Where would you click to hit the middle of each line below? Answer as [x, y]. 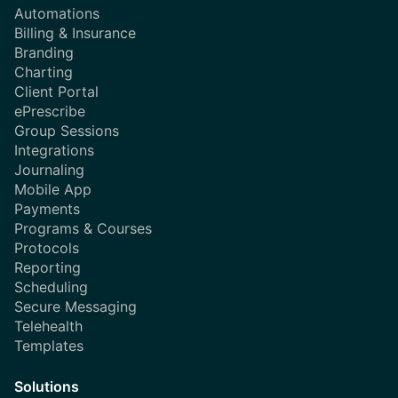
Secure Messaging [76, 307]
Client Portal [56, 92]
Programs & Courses [83, 229]
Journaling [49, 170]
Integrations [54, 151]
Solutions [47, 387]
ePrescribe [50, 111]
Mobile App [53, 190]
